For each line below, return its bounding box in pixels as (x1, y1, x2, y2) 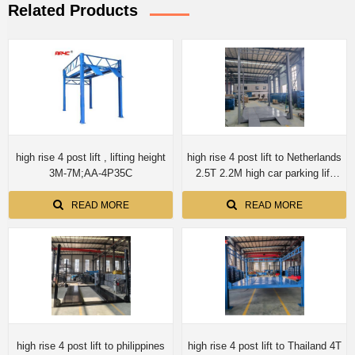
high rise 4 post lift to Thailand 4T (187, 340, 276, 353)
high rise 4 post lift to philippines (17, 340, 105, 353)
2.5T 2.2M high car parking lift (196, 167, 268, 180)
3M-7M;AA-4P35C (49, 167, 132, 180)
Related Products (8, 2, 138, 20)
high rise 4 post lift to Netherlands (187, 151, 275, 164)
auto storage (235, 183, 293, 196)
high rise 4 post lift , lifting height (16, 151, 166, 164)
